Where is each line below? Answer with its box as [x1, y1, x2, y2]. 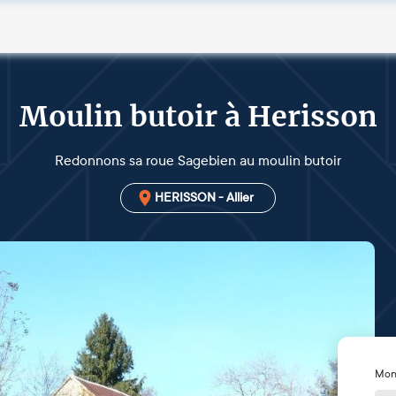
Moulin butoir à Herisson [19, 99, 377, 134]
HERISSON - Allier [155, 190, 254, 205]
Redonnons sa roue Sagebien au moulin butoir [55, 152, 341, 169]
